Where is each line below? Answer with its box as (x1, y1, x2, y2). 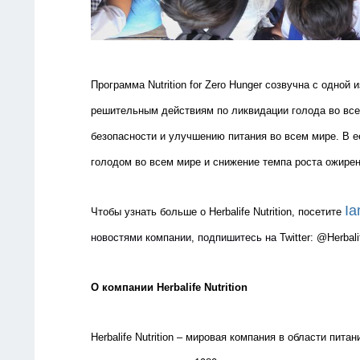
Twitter (280, 231, 310, 244)
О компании (91, 281, 157, 294)
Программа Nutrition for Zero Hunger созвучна (91, 79, 313, 92)
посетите (298, 206, 342, 219)
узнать (125, 206, 157, 219)
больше (160, 206, 197, 219)
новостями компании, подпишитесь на (91, 231, 280, 244)
